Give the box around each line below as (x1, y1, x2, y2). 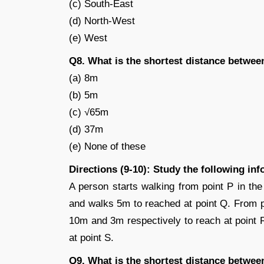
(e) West (69, 32, 107, 44)
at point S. (69, 232, 114, 243)
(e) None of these (69, 141, 146, 152)
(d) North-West (69, 15, 135, 27)
